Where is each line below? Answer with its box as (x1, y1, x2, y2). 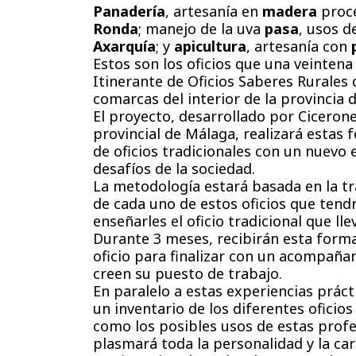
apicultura (174, 37, 246, 56)
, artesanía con (246, 37, 351, 56)
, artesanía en (165, 2, 262, 21)
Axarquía (93, 37, 156, 56)
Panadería (93, 2, 165, 21)
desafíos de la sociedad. (93, 159, 255, 178)
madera (262, 2, 317, 21)
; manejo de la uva (138, 19, 265, 38)
